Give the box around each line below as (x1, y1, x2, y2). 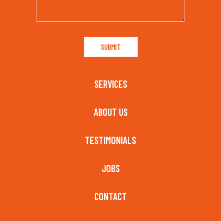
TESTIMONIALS (85, 134, 136, 146)
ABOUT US (93, 106, 128, 118)
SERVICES (94, 78, 127, 90)
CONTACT (94, 190, 127, 202)
